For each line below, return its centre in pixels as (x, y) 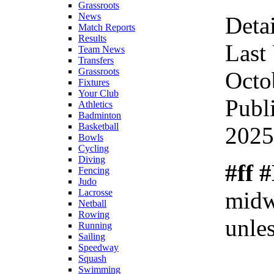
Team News (102, 49)
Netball (92, 203)
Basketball (98, 126)
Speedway (98, 247)
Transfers (96, 60)
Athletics (95, 104)
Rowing (94, 214)
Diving (92, 159)
